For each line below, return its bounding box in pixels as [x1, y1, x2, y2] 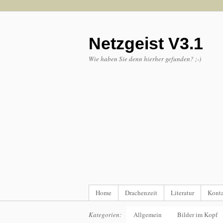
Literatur [171, 188, 194, 197]
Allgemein [133, 210, 162, 219]
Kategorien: [89, 210, 121, 219]
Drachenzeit [125, 188, 157, 197]
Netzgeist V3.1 [89, 34, 203, 53]
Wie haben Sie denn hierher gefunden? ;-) [89, 54, 201, 63]
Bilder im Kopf [177, 210, 218, 219]
